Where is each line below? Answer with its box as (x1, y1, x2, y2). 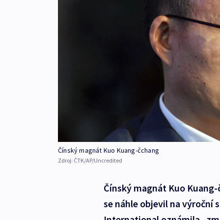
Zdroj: (58, 157, 74, 165)
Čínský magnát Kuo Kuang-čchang (58, 146, 159, 155)
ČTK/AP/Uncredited (74, 157, 122, 165)
